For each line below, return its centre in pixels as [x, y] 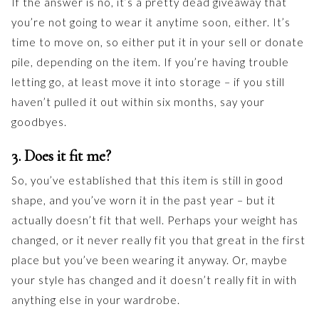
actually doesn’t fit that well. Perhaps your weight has [155, 220]
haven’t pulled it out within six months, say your [138, 101]
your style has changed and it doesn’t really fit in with [154, 279]
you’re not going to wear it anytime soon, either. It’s [151, 22]
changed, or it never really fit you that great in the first [158, 240]
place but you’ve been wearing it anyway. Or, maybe [150, 260]
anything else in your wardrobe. [96, 299]
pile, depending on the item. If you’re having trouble [150, 62]
